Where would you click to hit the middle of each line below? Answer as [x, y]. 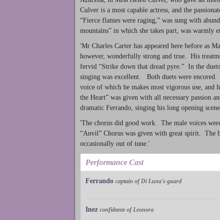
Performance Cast [114, 163]
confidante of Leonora [127, 210]
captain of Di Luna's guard [149, 181]
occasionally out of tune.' [115, 143]
